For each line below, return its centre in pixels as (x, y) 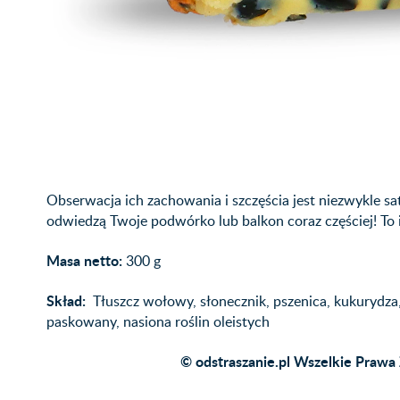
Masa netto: (84, 261)
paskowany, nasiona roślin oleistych (158, 322)
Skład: (68, 301)
